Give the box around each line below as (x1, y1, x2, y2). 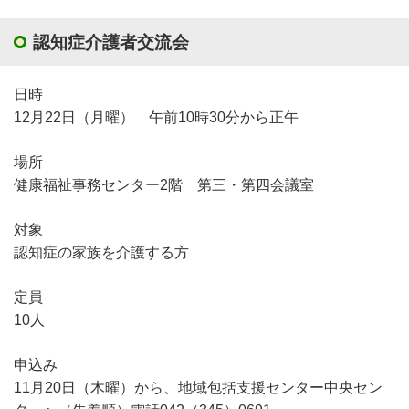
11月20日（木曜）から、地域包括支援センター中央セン (14, 380, 383, 396)
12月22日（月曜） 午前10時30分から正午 (14, 110, 299, 126)
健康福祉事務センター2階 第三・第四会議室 (14, 177, 314, 194)
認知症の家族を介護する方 (14, 245, 189, 261)
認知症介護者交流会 (33, 32, 189, 52)
